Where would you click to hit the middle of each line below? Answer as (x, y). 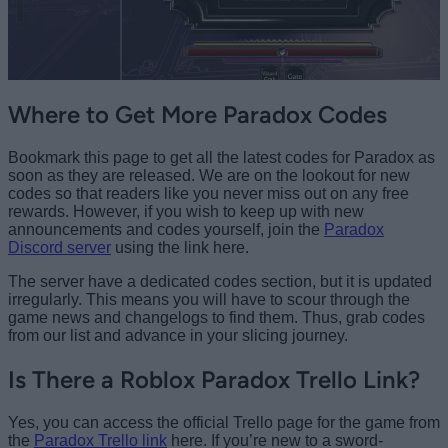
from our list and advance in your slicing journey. (178, 335)
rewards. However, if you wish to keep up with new (186, 211)
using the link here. (180, 247)
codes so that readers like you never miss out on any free (208, 193)
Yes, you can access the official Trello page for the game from (224, 422)
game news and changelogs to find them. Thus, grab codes (216, 317)
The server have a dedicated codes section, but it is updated (220, 281)
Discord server (59, 247)
